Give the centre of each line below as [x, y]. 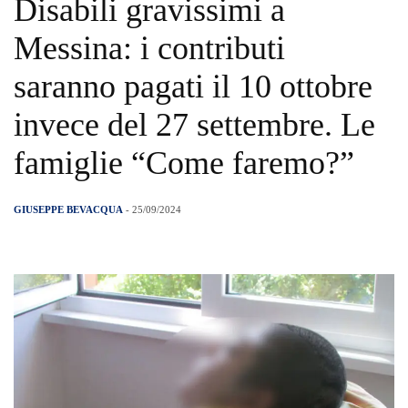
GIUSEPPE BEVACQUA [68, 210]
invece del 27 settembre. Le [194, 125]
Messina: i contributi [149, 49]
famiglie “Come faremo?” [184, 163]
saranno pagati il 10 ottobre [193, 87]
